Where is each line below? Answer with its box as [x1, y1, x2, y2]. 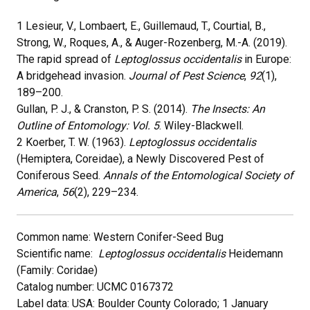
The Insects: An [190, 102, 265, 116]
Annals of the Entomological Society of [103, 169, 293, 182]
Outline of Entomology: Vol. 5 [17, 119, 159, 132]
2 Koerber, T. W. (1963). [17, 136, 129, 149]
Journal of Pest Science [129, 69, 244, 82]
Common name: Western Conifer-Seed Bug [17, 230, 224, 244]
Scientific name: [17, 247, 98, 260]
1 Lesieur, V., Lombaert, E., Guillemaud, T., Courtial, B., [17, 19, 266, 33]
